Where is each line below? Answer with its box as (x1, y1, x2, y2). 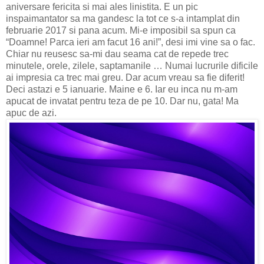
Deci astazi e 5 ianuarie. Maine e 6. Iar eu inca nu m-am (6, 84, 237, 94)
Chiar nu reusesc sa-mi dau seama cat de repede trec (6, 48, 229, 59)
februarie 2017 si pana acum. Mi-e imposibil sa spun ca (6, 25, 236, 35)
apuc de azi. (6, 107, 57, 118)
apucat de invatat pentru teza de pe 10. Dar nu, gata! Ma (6, 95, 239, 106)
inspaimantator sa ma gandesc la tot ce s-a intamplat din (6, 13, 240, 24)
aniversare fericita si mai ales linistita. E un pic (6, 1, 198, 12)
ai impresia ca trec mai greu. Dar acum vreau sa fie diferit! (6, 72, 245, 82)
